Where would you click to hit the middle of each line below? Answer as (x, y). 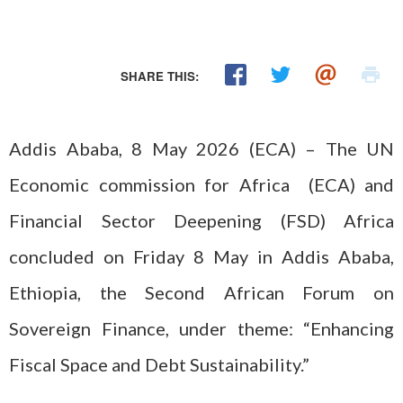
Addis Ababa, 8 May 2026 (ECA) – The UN (201, 148)
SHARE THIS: (160, 76)
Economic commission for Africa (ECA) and (201, 184)
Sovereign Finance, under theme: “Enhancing (201, 328)
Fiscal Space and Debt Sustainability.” (159, 364)
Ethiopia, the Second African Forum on (201, 292)
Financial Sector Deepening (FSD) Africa (201, 220)
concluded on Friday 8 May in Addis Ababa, (201, 256)
